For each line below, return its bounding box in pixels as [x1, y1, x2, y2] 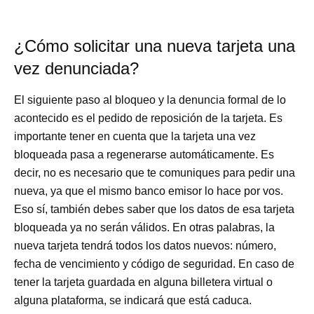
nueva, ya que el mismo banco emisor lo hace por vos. [14, 184, 284, 197]
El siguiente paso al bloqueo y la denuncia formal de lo [14, 93, 287, 106]
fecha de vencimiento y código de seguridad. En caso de [14, 257, 295, 270]
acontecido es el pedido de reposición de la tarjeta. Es [14, 111, 283, 124]
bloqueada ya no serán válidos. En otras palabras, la [14, 221, 275, 233]
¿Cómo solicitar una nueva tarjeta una [14, 36, 296, 55]
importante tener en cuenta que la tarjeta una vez [14, 130, 257, 142]
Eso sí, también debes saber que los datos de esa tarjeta [14, 203, 295, 215]
